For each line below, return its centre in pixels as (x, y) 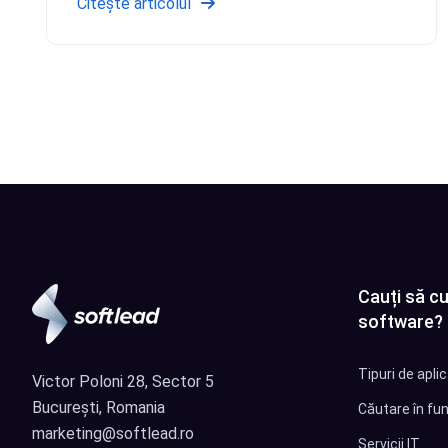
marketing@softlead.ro (113, 434)
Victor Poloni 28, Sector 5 (123, 382)
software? (400, 322)
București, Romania (98, 408)
